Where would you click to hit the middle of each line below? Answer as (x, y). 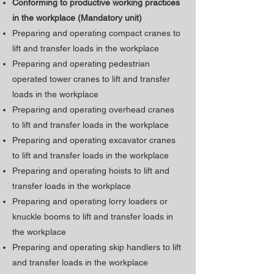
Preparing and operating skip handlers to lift (97, 247)
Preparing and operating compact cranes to (96, 33)
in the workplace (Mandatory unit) (78, 18)
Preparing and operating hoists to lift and (91, 171)
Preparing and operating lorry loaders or (90, 201)
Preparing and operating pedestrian (81, 64)
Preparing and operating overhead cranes (93, 109)
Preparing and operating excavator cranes (94, 140)
